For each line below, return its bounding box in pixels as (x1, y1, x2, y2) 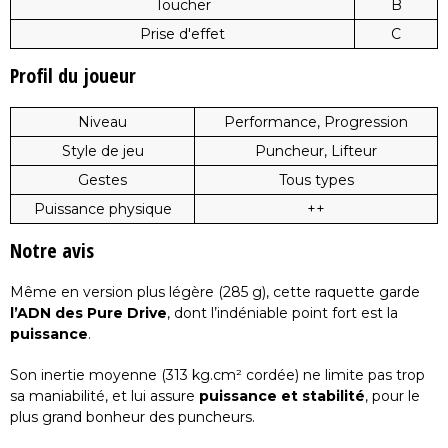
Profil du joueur (10, 62, 136, 89)
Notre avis (10, 237, 94, 264)
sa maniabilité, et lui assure (10, 387, 199, 405)
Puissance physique (33, 200, 172, 218)
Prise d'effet (140, 25, 225, 43)
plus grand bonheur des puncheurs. (10, 408, 255, 426)
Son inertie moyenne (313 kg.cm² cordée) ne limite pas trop (10, 366, 425, 384)
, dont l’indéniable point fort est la (167, 304, 398, 322)
